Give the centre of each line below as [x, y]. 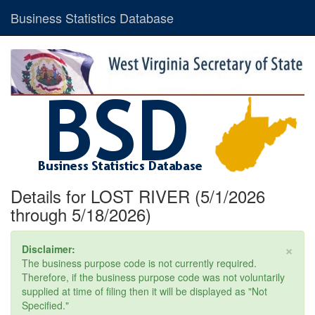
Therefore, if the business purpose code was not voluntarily [153, 277]
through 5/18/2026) [81, 214]
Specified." [45, 306]
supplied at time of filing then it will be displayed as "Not [144, 291]
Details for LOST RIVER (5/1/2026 [138, 196]
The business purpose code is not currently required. [139, 263]
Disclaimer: [49, 249]
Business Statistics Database [92, 18]
